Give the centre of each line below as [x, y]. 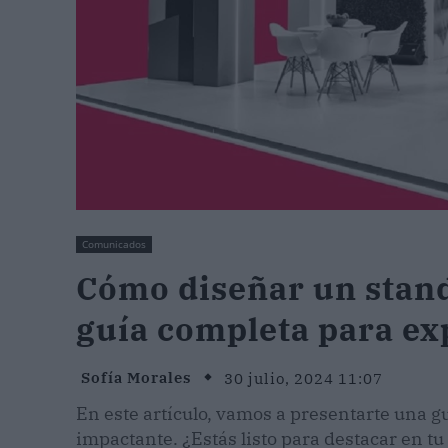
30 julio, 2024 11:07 [303, 378]
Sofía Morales [136, 378]
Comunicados [114, 244]
